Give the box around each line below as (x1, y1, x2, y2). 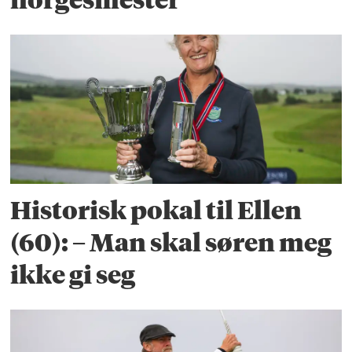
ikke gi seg (10, 260, 136, 291)
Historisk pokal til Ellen (10, 196, 302, 226)
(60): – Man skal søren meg (10, 228, 332, 258)
